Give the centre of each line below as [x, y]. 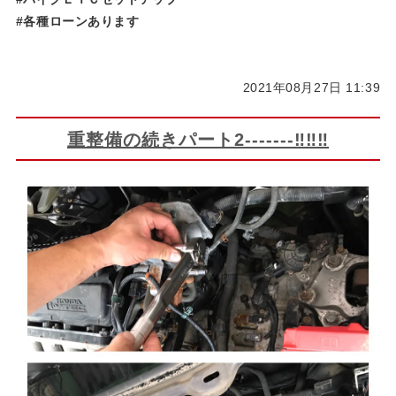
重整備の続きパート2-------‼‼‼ [198, 139]
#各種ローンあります [77, 21]
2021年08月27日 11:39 [312, 87]
